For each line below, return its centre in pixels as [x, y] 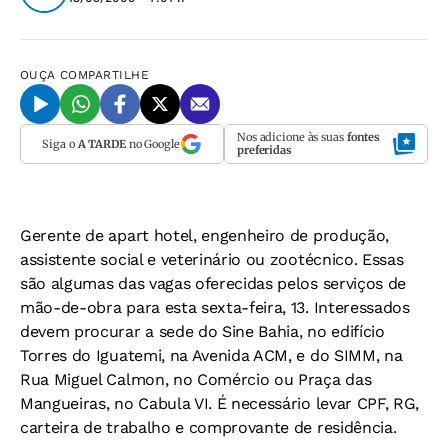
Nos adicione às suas [292, 137]
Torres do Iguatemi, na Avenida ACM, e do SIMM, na [211, 355]
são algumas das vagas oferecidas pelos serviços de [213, 283]
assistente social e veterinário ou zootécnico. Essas [212, 259]
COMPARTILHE [105, 75]
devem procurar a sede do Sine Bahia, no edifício [202, 331]
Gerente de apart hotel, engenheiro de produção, [204, 235]
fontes [363, 137]
